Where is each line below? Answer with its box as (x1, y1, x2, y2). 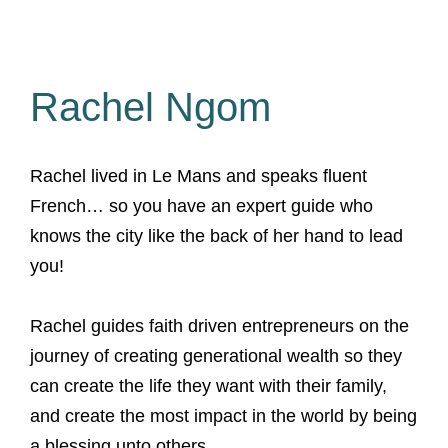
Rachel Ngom (30, 85, 271, 129)
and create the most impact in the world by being (30, 406, 417, 426)
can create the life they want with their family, (30, 376, 387, 396)
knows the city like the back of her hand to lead (30, 226, 403, 246)
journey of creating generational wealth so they (30, 346, 402, 366)
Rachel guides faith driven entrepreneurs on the (30, 316, 409, 336)
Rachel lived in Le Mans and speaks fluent (30, 166, 367, 186)
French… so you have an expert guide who (30, 196, 373, 216)
